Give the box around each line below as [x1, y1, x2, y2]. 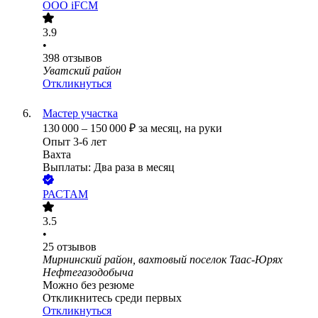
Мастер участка [43, 107, 118, 120]
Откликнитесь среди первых [43, 292, 182, 305]
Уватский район [43, 65, 121, 77]
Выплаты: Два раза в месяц [43, 161, 175, 174]
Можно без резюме [43, 279, 134, 292]
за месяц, [138, 122, 185, 135]
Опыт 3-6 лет [43, 136, 106, 148]
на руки [185, 122, 222, 135]
